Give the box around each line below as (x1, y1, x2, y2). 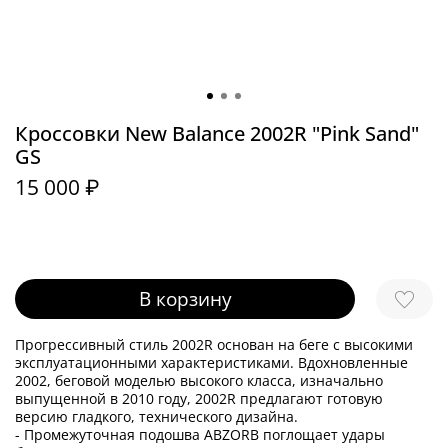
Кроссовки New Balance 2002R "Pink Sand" (15, 119, 419, 147)
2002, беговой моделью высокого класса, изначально (15, 370, 383, 390)
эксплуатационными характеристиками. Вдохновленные (15, 352, 408, 372)
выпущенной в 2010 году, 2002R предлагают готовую (15, 388, 383, 408)
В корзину (138, 285, 232, 312)
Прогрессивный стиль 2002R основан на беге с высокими (15, 334, 413, 354)
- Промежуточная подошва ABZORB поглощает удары (15, 424, 385, 444)
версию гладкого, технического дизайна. (15, 406, 302, 426)
